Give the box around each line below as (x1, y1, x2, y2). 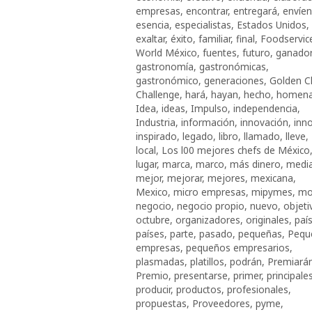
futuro (242, 45, 270, 59)
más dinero (230, 157, 281, 171)
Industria (136, 115, 175, 129)
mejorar (167, 171, 202, 185)
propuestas (136, 296, 187, 310)
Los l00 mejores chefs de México (162, 143, 310, 157)
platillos (190, 254, 224, 268)
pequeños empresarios (186, 240, 290, 254)
